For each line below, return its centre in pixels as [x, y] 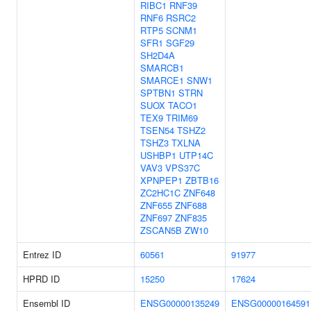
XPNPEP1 [161, 180]
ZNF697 [156, 218]
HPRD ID [41, 279]
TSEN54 [157, 130]
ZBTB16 [202, 180]
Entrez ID [42, 254]
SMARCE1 [162, 80]
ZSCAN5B [161, 230]
